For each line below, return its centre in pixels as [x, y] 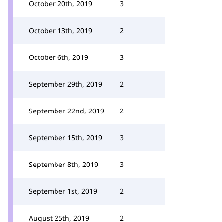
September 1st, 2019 [63, 191]
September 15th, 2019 [65, 138]
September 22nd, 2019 [66, 111]
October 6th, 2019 [58, 57]
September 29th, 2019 [65, 84]
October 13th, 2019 [60, 30]
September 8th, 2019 [63, 164]
